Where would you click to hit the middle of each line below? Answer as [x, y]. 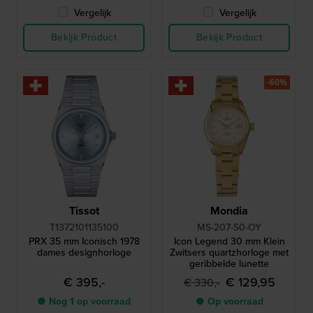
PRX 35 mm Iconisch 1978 [84, 241]
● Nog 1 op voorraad [84, 301]
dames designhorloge [84, 253]
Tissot [84, 211]
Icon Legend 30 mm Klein [229, 241]
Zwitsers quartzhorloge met [229, 253]
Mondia [229, 211]
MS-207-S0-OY [229, 227]
